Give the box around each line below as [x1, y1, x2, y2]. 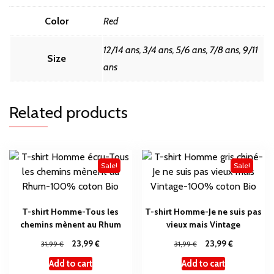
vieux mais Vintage [166, 219, 241, 231]
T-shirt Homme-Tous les [22, 206, 119, 218]
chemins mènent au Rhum [20, 219, 121, 231]
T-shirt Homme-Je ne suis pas [145, 206, 262, 218]
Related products [9, 102, 128, 123]
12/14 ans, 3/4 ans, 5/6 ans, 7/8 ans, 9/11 [103, 44, 258, 56]
